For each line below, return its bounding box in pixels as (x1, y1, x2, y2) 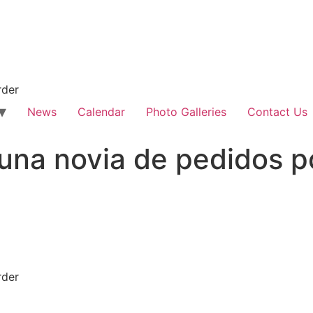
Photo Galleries (146, 105, 226, 119)
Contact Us (247, 105, 307, 119)
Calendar (78, 105, 125, 119)
